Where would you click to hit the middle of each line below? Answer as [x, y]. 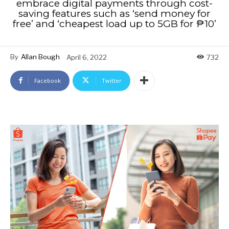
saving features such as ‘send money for [114, 14]
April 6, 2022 [87, 57]
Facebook [48, 80]
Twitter [112, 80]
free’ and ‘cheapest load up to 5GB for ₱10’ [114, 24]
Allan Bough [40, 57]
